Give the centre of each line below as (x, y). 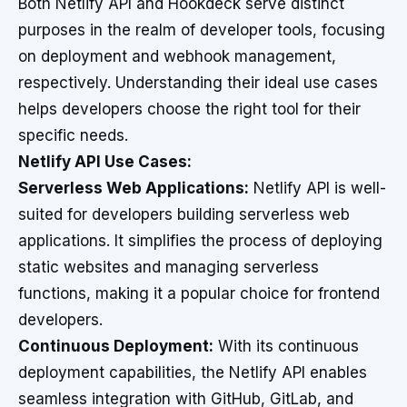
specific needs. (73, 135)
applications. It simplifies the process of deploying (200, 241)
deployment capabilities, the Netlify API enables (193, 372)
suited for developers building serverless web (184, 214)
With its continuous (286, 346)
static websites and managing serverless (169, 267)
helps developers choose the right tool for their (189, 109)
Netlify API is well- (318, 188)
